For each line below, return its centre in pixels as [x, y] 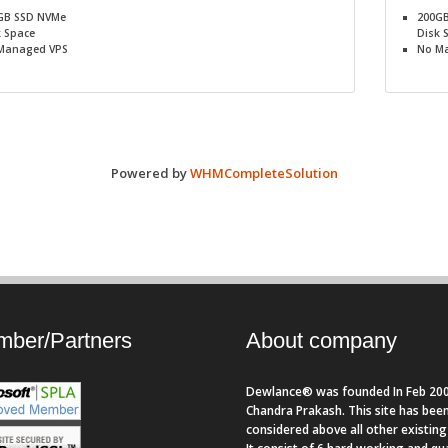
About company [321, 341]
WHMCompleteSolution [263, 173]
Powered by [150, 173]
